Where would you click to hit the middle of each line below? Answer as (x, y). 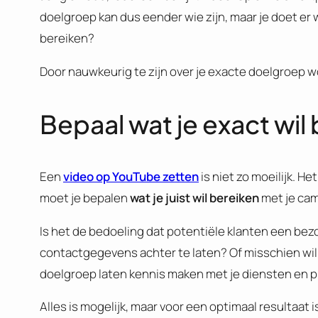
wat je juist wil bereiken (194, 197)
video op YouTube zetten (131, 176)
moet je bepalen (85, 197)
